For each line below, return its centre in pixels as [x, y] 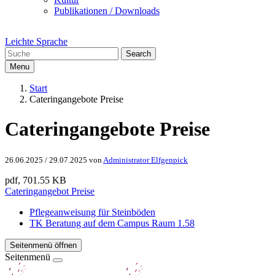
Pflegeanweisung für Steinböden [92, 212]
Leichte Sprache [36, 41]
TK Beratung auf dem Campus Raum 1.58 [112, 223]
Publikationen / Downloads [107, 10]
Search [138, 53]
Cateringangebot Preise [50, 191]
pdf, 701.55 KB [36, 180]
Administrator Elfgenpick [145, 160]
